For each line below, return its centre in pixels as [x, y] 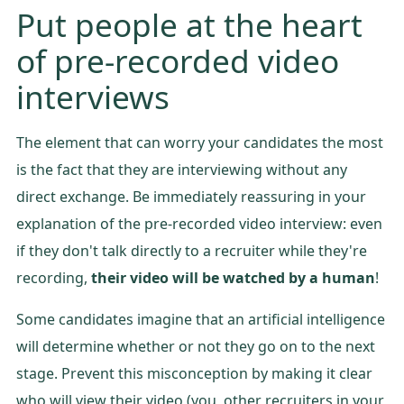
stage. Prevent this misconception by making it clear [194, 373]
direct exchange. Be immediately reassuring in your [191, 196]
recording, [54, 277]
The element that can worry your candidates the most [200, 142]
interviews [93, 96]
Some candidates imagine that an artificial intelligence [201, 319]
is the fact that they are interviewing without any [182, 169]
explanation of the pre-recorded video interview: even [199, 223]
